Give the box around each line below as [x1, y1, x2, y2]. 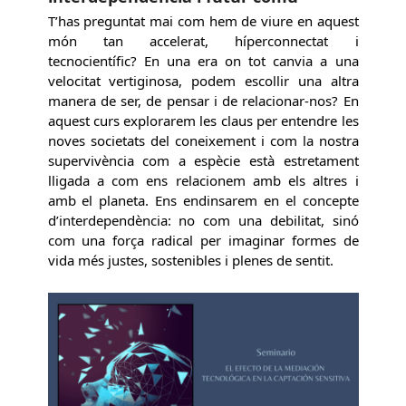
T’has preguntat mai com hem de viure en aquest [47, 12, 359, 31]
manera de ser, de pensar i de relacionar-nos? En [47, 92, 359, 111]
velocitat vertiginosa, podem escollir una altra [47, 72, 359, 91]
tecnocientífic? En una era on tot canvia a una [47, 52, 359, 71]
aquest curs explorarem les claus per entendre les [47, 111, 359, 130]
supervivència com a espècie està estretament [47, 151, 359, 170]
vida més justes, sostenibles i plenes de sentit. [47, 251, 333, 270]
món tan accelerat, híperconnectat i [47, 32, 359, 51]
